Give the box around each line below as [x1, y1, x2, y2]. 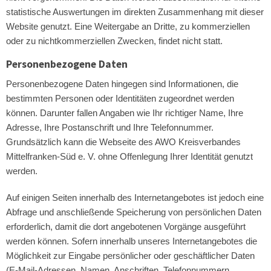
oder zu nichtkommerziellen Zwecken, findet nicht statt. [6, 36, 223, 46]
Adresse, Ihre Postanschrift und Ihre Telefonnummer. [6, 122, 214, 132]
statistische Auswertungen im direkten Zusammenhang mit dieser [6, 7, 264, 17]
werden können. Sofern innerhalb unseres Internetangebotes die [6, 236, 257, 246]
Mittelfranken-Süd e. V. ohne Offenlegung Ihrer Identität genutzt [6, 151, 253, 162]
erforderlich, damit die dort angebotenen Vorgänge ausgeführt [6, 221, 246, 232]
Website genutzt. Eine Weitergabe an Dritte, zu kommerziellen [6, 21, 250, 31]
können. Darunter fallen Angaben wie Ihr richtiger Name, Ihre [6, 108, 243, 118]
